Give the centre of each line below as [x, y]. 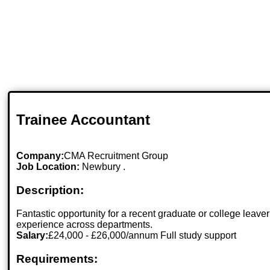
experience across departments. [85, 224]
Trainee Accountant [83, 119]
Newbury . [104, 167]
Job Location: [49, 167]
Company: [40, 156]
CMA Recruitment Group [116, 156]
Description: [50, 190]
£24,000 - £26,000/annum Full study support [143, 235]
